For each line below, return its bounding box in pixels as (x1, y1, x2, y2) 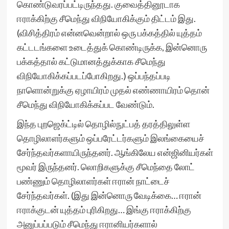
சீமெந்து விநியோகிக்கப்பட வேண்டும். (16, 99, 156, 110)
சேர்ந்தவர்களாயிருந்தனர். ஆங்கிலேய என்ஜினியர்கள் (16, 147, 213, 158)
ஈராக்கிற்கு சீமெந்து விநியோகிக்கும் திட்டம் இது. (16, 13, 196, 24)
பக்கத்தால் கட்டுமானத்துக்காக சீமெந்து (16, 56, 166, 67)
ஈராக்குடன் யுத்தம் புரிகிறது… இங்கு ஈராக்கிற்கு (16, 204, 191, 215)
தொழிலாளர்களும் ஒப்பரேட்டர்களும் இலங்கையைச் (16, 132, 204, 144)
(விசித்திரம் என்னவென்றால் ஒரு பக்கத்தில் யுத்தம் (16, 27, 202, 38)
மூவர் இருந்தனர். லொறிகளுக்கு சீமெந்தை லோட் (16, 161, 195, 172)
